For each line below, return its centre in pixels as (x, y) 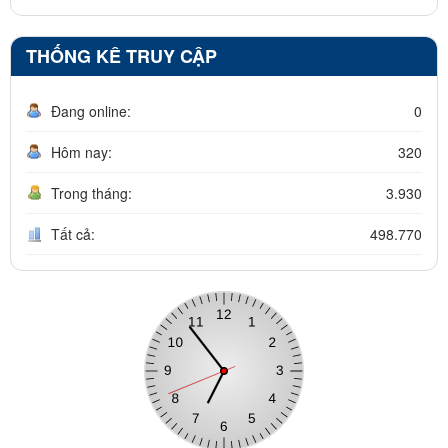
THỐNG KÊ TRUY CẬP (121, 55)
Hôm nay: (81, 151)
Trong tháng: (91, 192)
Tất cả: (73, 233)
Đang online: (91, 110)
